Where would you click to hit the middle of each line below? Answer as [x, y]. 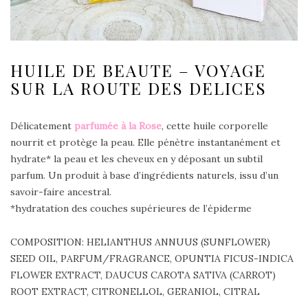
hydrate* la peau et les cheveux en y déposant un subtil [136, 159]
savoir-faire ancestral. [61, 192]
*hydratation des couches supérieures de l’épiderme [131, 209]
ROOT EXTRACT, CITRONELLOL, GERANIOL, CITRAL [135, 292]
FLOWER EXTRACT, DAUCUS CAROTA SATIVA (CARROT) [143, 275]
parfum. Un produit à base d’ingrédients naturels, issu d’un [144, 176]
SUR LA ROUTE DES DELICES [139, 88]
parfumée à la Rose [118, 126]
